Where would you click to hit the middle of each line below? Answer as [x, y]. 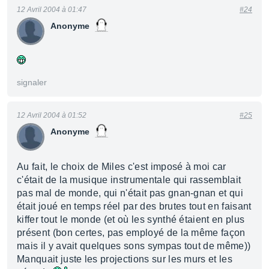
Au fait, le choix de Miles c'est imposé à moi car [122, 167]
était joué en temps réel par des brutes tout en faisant [134, 206]
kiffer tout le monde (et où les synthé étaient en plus [131, 219]
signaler [32, 82]
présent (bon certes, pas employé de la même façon [131, 233]
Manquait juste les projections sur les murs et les [125, 259]
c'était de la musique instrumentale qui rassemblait [129, 180]
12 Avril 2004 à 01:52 [52, 115]
